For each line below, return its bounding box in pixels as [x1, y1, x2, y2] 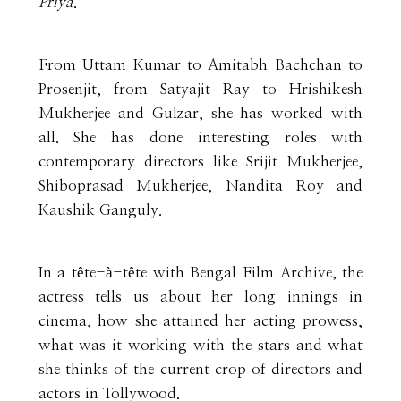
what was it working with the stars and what [38, 337, 363, 353]
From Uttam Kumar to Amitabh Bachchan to [38, 56, 363, 73]
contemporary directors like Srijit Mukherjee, [38, 153, 363, 169]
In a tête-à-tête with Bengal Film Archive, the [38, 264, 363, 280]
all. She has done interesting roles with [38, 129, 363, 145]
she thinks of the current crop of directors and [38, 361, 363, 377]
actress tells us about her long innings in [38, 288, 363, 304]
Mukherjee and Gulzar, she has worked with [38, 105, 363, 121]
